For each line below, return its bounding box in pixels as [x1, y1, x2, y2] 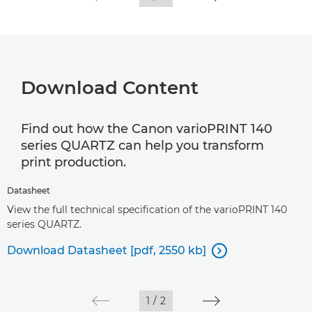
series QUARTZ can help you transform [21, 138, 264, 154]
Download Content [21, 77, 198, 100]
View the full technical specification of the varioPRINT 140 [7, 203, 287, 217]
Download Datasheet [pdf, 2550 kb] [7, 244, 206, 258]
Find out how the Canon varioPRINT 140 [21, 121, 272, 137]
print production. [21, 155, 126, 171]
